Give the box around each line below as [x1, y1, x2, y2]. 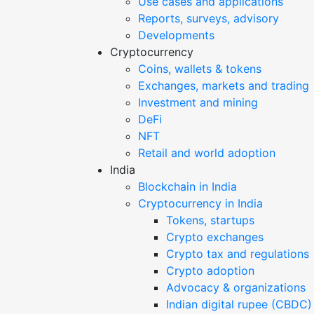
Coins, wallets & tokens [138, 61, 261, 76]
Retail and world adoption [138, 145, 275, 160]
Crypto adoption [166, 263, 254, 278]
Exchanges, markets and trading [138, 78, 309, 93]
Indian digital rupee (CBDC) [166, 296, 312, 311]
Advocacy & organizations [166, 280, 306, 294]
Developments [138, 27, 214, 42]
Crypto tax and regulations [166, 246, 309, 261]
